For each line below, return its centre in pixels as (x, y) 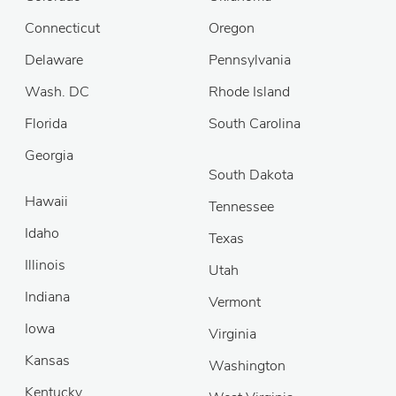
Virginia (232, 334)
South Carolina (255, 124)
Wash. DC (57, 92)
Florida (46, 124)
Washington (247, 366)
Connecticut (62, 28)
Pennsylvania (250, 60)
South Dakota (251, 175)
